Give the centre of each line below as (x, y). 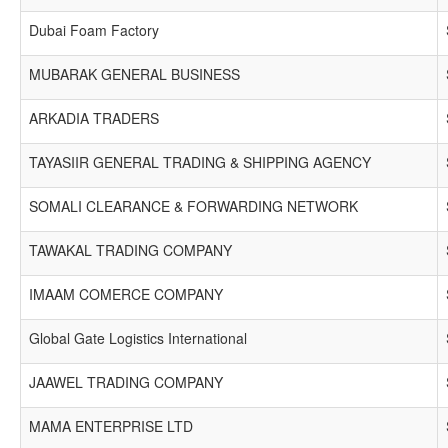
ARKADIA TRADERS (94, 118)
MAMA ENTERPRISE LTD (111, 426)
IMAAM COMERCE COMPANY (126, 294)
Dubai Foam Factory (94, 30)
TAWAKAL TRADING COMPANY (130, 250)
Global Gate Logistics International (138, 338)
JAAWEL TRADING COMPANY (126, 382)
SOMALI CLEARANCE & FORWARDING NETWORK (193, 206)
